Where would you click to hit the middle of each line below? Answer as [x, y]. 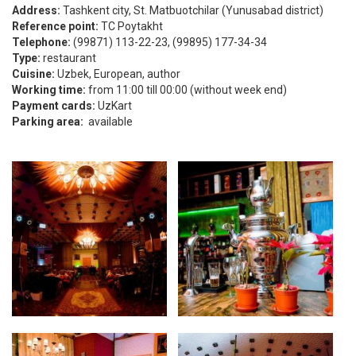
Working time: [49, 89]
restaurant [68, 58]
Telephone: [41, 42]
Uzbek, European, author [118, 74]
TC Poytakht [131, 26]
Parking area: [48, 121]
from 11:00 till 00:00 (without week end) [186, 89]
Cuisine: [33, 74]
